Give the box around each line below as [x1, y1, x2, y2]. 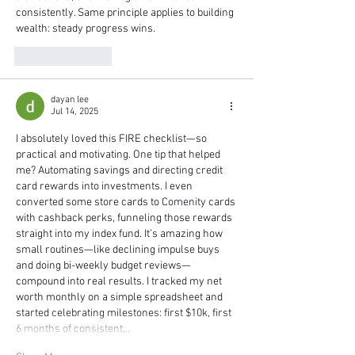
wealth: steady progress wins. [16, 21, 155, 36]
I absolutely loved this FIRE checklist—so [16, 132, 209, 146]
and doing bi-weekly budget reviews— [16, 258, 191, 273]
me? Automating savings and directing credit [16, 163, 225, 177]
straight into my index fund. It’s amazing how [16, 227, 225, 241]
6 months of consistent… [16, 322, 130, 336]
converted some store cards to [16, 195, 162, 209]
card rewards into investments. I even [16, 179, 195, 193]
